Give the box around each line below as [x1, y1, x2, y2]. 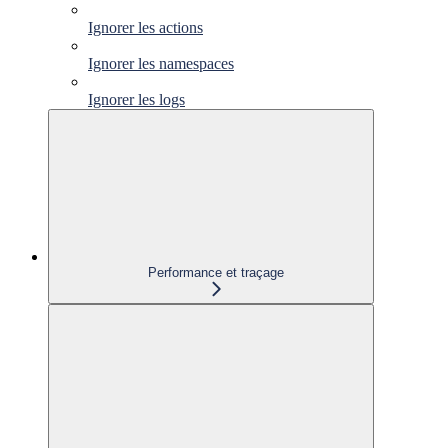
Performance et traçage [148, 264, 284, 280]
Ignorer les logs [88, 90, 185, 108]
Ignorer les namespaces [88, 54, 234, 72]
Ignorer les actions [88, 18, 203, 36]
